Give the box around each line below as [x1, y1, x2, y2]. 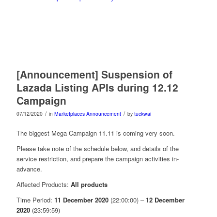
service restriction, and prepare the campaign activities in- [16, 154, 179, 164]
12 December [145, 195, 185, 205]
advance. [16, 164, 42, 174]
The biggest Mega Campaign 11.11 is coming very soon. [16, 128, 175, 138]
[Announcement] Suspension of [16, 66, 172, 81]
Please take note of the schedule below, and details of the [16, 144, 179, 154]
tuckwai [134, 109, 151, 117]
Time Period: [16, 195, 54, 205]
